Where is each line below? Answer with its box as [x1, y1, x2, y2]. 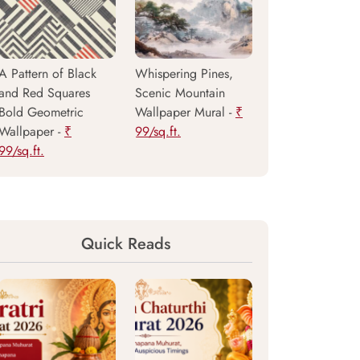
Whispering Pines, [135, 64, 233, 83]
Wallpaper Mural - [135, 103, 235, 121]
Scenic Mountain [135, 84, 225, 102]
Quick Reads [80, 232, 170, 256]
